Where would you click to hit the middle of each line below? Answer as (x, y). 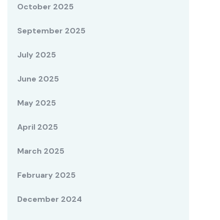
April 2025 (38, 127)
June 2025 (38, 79)
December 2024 (50, 199)
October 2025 (45, 6)
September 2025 (51, 30)
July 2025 (37, 55)
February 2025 (46, 175)
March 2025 (41, 151)
